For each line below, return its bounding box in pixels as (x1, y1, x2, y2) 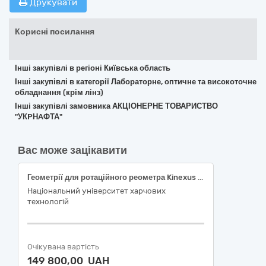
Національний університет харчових (27, 186, 166, 195)
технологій (27, 197, 69, 206)
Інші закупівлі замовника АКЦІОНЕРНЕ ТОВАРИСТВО (15, 102, 218, 110)
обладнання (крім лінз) (15, 88, 103, 97)
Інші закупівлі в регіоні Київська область (15, 64, 170, 72)
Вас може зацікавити (18, 144, 127, 157)
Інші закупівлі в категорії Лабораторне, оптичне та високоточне (15, 77, 256, 86)
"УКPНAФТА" (15, 112, 62, 121)
